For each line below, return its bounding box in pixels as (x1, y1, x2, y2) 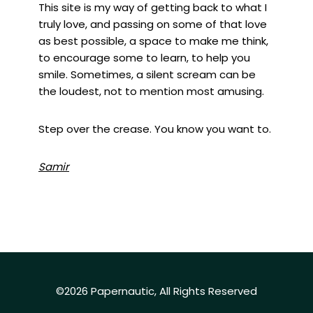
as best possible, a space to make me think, (38, 34, 268, 49)
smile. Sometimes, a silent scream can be (38, 67, 256, 82)
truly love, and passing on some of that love (38, 17, 267, 32)
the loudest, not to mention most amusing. (38, 84, 264, 99)
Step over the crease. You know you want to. (38, 122, 271, 137)
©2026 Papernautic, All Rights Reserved (56, 284, 257, 299)
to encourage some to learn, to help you (38, 50, 250, 66)
